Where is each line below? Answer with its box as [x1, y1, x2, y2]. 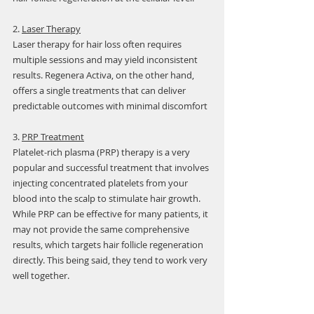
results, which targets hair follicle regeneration [13, 238, 205, 251]
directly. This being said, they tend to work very [13, 254, 210, 266]
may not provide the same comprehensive [13, 223, 191, 235]
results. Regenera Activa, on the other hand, [13, 69, 196, 81]
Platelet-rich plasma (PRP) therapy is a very [13, 146, 192, 158]
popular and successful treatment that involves [13, 161, 211, 174]
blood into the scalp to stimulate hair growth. [13, 192, 203, 205]
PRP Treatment [22, 130, 84, 143]
